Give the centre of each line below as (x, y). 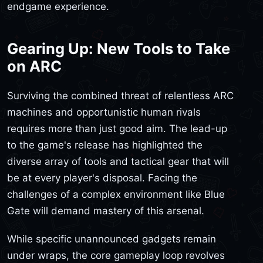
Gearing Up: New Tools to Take (119, 48)
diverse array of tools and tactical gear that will (118, 162)
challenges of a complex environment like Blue (116, 195)
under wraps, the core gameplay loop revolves (116, 255)
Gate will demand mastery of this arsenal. (106, 211)
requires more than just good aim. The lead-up (117, 129)
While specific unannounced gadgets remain (112, 239)
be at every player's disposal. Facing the (102, 178)
